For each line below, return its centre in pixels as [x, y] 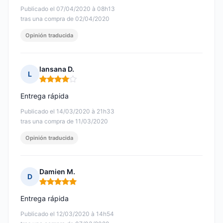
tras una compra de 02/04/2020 [65, 19]
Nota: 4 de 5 [60, 83]
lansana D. [57, 69]
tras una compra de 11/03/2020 [64, 121]
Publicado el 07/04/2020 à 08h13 [68, 9]
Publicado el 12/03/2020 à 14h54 [67, 214]
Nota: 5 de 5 [60, 186]
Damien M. [57, 172]
